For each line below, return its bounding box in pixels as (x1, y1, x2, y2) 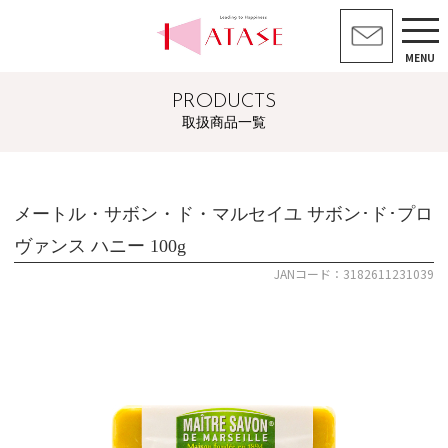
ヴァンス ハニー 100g (14, 235, 187, 256)
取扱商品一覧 (182, 115, 266, 131)
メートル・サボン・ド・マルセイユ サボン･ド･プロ (14, 203, 434, 224)
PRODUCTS (172, 91, 276, 112)
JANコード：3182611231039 (273, 264, 434, 282)
